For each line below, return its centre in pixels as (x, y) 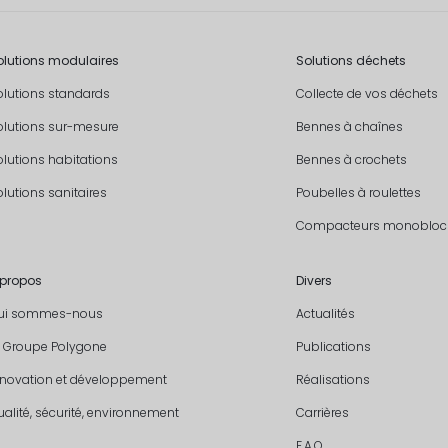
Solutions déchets (350, 60)
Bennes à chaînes (349, 126)
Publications (333, 346)
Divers (313, 280)
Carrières (322, 412)
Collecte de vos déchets (366, 93)
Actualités (325, 313)
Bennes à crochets (351, 159)
